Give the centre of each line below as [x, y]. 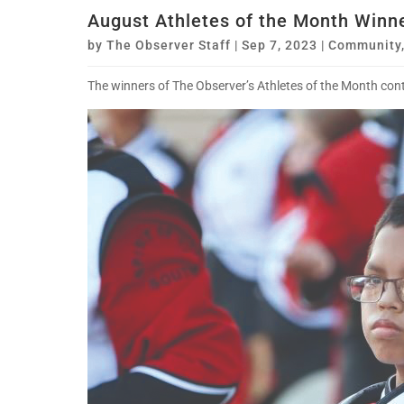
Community [365, 46]
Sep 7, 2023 [280, 46]
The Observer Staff [169, 46]
